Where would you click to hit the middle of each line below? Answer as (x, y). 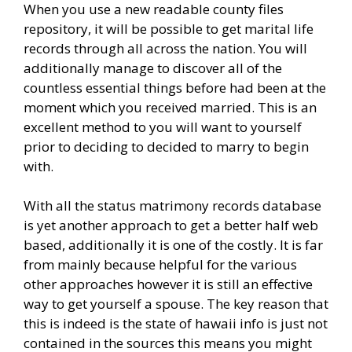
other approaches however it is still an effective (168, 284)
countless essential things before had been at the (175, 87)
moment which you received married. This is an (170, 107)
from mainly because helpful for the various (160, 265)
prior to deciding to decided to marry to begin (166, 146)
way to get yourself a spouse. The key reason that (176, 304)
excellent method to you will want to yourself (163, 126)
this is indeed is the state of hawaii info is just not (176, 324)
